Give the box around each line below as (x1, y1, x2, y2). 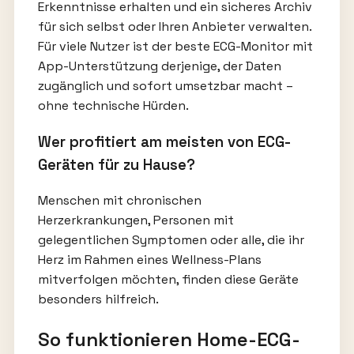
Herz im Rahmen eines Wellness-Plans (37, 251, 262, 269)
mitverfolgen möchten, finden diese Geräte (37, 271, 299, 288)
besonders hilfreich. (37, 291, 159, 308)
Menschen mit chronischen (37, 192, 201, 209)
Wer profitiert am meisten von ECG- (37, 132, 291, 151)
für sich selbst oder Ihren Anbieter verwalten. (37, 17, 311, 35)
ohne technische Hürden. (37, 96, 189, 114)
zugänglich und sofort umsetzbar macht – (37, 77, 293, 94)
